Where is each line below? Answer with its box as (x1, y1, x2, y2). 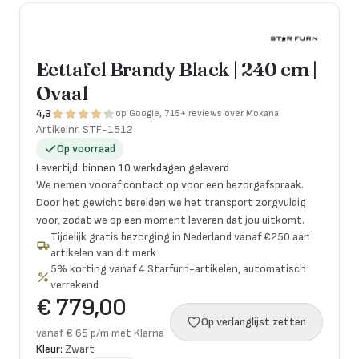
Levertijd (36, 161, 78, 175)
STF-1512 (83, 123, 133, 136)
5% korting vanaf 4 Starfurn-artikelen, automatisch (50, 262, 307, 276)
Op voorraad (57, 142, 115, 155)
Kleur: (36, 342, 63, 356)
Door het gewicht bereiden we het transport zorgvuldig (36, 196, 306, 209)
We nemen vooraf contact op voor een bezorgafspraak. (36, 178, 304, 192)
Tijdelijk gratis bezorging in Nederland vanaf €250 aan (50, 230, 311, 244)
